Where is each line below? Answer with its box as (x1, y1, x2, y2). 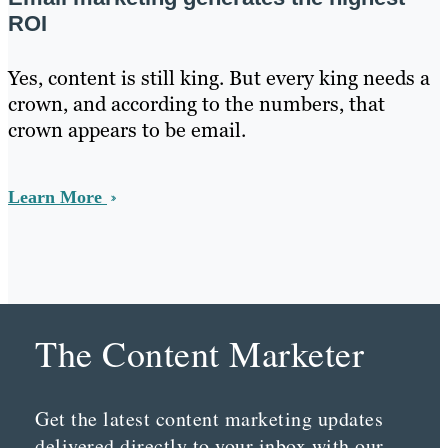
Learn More (8, 187, 107, 207)
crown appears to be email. (8, 117, 246, 143)
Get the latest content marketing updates (35, 405, 383, 433)
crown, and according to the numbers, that (8, 91, 385, 117)
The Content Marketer (35, 328, 364, 377)
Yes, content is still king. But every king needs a (8, 65, 430, 91)
